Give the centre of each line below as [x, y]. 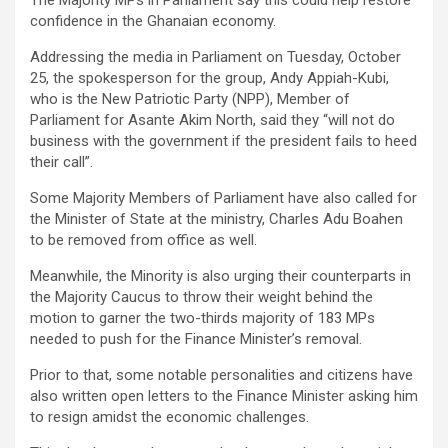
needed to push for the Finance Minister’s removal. [196, 339]
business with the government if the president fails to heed [223, 141]
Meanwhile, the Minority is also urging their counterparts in [220, 276]
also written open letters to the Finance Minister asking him [224, 396]
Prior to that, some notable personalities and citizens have [221, 375]
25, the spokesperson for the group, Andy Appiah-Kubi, [209, 78]
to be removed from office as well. [143, 240]
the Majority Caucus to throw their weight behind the [201, 297]
